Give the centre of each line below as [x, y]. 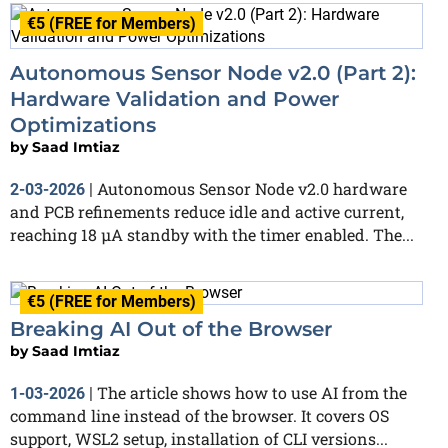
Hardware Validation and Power [174, 98]
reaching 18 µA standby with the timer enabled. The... [212, 234]
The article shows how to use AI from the [252, 393]
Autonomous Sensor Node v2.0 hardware [252, 188]
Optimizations [83, 124]
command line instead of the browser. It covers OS [199, 416]
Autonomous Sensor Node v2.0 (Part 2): [213, 72]
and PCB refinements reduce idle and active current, [207, 211]
